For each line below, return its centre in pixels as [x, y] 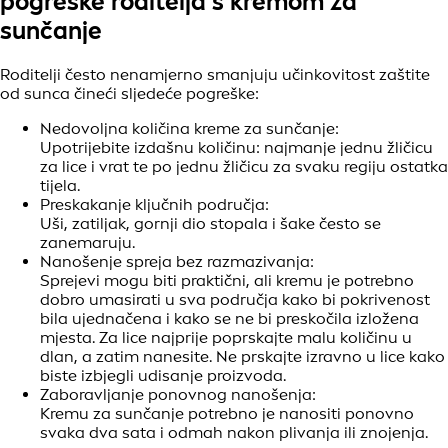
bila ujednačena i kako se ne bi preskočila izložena [229, 318]
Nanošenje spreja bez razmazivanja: [177, 261]
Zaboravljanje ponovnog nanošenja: [178, 394]
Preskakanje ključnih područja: [154, 204]
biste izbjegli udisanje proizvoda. [163, 375]
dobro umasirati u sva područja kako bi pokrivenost [235, 299]
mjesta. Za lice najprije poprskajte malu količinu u [226, 337]
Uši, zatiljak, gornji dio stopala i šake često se [210, 223]
